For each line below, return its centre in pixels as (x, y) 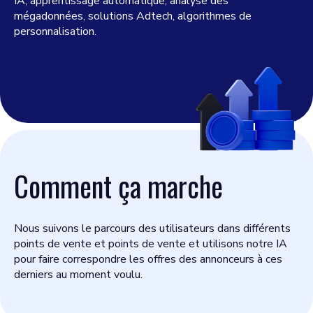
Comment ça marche (118, 186)
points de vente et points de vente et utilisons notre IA (151, 244)
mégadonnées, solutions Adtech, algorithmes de (133, 16)
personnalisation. (55, 31)
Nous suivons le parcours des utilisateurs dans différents (152, 228)
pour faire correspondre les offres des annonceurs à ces (148, 259)
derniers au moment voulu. (78, 275)
